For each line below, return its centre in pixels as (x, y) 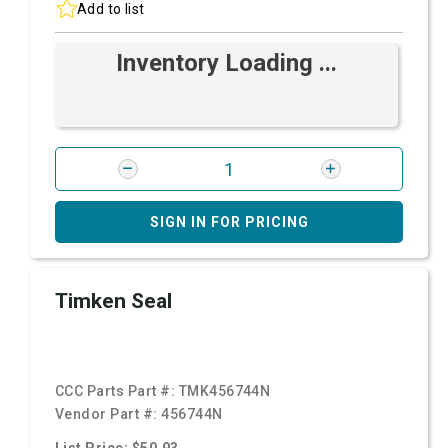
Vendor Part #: (108, 414)
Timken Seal (113, 301)
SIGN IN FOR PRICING (229, 222)
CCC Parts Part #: (117, 391)
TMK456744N (224, 391)
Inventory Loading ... (226, 63)
